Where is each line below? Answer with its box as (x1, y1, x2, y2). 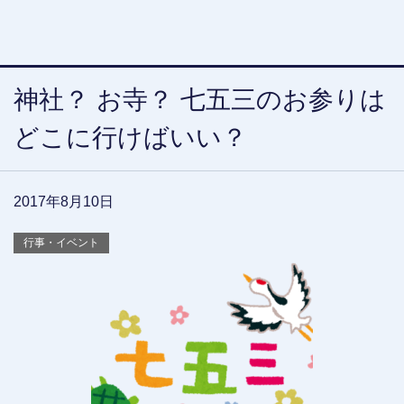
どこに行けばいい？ (14, 124, 247, 152)
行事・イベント (23, 236, 99, 250)
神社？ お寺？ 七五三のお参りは (14, 86, 386, 115)
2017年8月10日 (14, 194, 114, 210)
